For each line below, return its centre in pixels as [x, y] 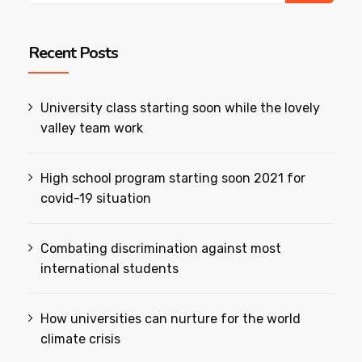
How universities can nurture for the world [171, 319]
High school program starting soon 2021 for [173, 179]
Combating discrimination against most [161, 249]
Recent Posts [73, 53]
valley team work [92, 128]
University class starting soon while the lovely [181, 108]
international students [110, 269]
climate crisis [81, 339]
